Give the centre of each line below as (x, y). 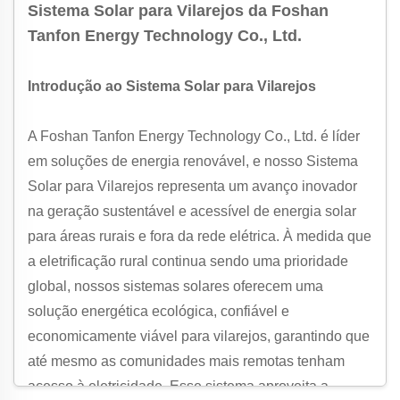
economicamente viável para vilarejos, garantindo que (199, 336)
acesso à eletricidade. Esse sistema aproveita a (178, 386)
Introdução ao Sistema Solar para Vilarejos (172, 86)
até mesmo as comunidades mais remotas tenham (186, 361)
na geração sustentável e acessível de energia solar (192, 211)
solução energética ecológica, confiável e (158, 311)
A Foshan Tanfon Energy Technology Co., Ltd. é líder (194, 136)
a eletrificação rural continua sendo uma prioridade (188, 261)
